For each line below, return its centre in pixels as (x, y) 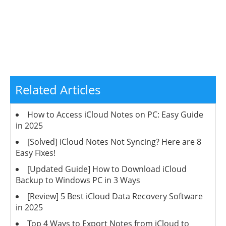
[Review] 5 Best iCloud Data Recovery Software (115, 196)
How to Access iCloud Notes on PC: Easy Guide (115, 115)
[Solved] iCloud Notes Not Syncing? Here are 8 (114, 142)
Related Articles (58, 90)
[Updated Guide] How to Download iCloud (107, 169)
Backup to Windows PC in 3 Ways (78, 180)
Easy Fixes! (36, 153)
